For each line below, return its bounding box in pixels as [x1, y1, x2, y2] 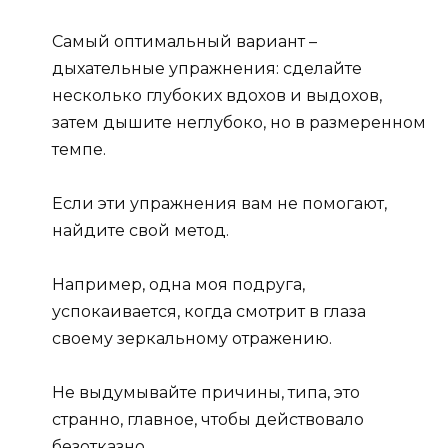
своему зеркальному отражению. [52, 329, 332, 349]
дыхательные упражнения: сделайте [52, 58, 362, 78]
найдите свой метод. [52, 220, 229, 240]
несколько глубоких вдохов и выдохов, [52, 85, 382, 105]
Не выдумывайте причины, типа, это [52, 383, 360, 403]
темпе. [52, 139, 106, 159]
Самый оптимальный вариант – [52, 31, 317, 51]
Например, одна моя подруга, [52, 275, 305, 295]
